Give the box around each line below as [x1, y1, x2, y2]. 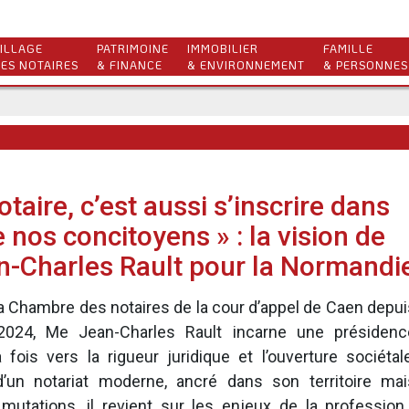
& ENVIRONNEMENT [187, 58, 305, 72]
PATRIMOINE [97, 41, 169, 56]
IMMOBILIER [187, 41, 258, 56]
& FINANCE [97, 58, 163, 72]
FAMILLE [323, 41, 373, 56]
